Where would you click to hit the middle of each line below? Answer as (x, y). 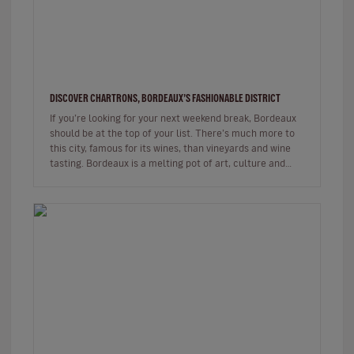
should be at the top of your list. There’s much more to (172, 133)
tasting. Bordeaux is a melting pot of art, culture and (168, 163)
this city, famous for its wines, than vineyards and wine (170, 148)
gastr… (64, 178)
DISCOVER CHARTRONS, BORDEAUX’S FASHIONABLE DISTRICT (165, 98)
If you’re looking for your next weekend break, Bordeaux (173, 118)
